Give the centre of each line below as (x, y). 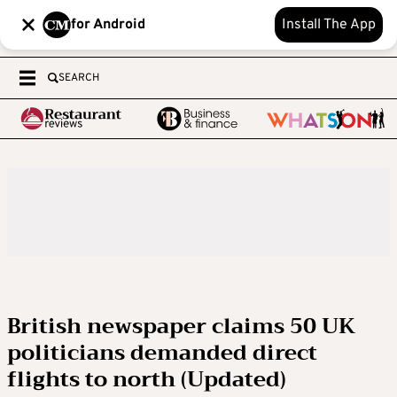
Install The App (329, 25)
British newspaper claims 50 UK (181, 326)
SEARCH (79, 78)
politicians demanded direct (162, 353)
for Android (108, 25)
